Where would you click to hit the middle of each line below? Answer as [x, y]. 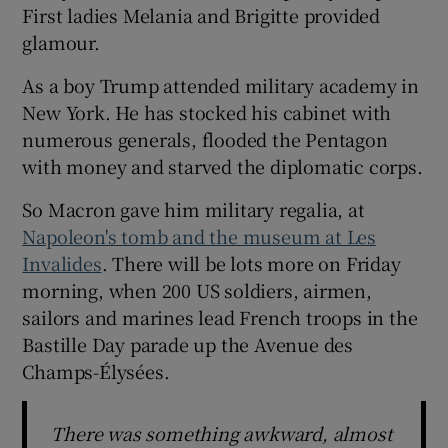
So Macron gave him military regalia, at [193, 208]
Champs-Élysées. [96, 370]
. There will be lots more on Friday [251, 262]
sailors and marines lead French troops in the [220, 316]
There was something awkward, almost [222, 432]
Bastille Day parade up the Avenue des [188, 343]
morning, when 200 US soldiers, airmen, [197, 289]
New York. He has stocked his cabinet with [207, 111]
